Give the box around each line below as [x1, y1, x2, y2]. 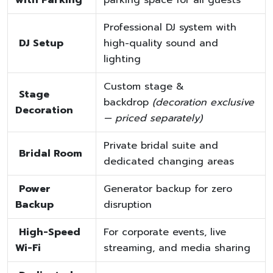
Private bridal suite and [104, 138, 218, 153]
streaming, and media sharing [104, 240, 250, 255]
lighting [104, 51, 141, 66]
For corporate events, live [104, 224, 226, 239]
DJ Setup [19, 35, 63, 51]
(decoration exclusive [152, 94, 254, 110]
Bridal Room [19, 146, 82, 161]
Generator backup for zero [104, 181, 232, 196]
